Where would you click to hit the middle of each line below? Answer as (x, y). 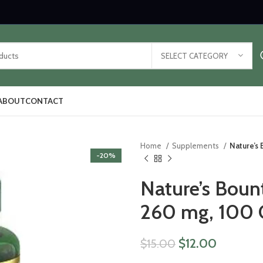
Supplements (196, 146)
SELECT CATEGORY (194, 55)
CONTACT (44, 101)
